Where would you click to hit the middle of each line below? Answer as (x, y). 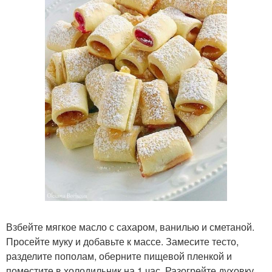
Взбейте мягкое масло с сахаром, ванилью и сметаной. (130, 226)
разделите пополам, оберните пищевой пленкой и (119, 256)
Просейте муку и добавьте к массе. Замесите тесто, (122, 241)
